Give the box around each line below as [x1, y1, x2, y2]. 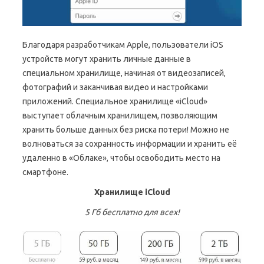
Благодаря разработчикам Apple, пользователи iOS [22, 40, 223, 50]
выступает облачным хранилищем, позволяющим [22, 111, 217, 121]
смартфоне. [22, 167, 68, 177]
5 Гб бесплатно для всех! [84, 207, 180, 217]
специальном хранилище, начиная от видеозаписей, [22, 68, 226, 78]
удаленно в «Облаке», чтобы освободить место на [22, 153, 220, 163]
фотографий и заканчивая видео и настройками [22, 82, 208, 93]
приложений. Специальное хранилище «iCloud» [22, 97, 207, 107]
